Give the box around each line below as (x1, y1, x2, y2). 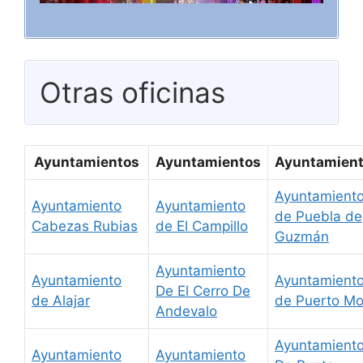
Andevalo (156, 303, 217, 320)
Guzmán (275, 228, 329, 246)
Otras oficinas (40, 75, 225, 109)
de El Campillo (156, 218, 248, 235)
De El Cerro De (156, 283, 250, 300)
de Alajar (32, 293, 90, 310)
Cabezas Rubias (32, 218, 138, 235)
